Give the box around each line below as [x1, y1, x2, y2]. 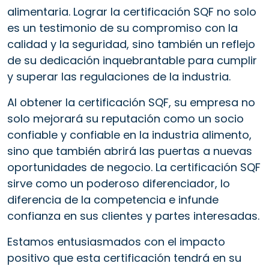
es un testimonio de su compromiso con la [7, 20, 238, 35]
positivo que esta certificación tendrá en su [7, 250, 241, 265]
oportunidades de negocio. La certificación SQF [7, 159, 261, 175]
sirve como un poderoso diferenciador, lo [7, 175, 230, 191]
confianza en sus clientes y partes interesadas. [7, 208, 259, 223]
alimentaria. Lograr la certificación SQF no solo [7, 4, 256, 19]
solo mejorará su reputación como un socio [7, 110, 244, 126]
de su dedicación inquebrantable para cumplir [7, 52, 257, 68]
